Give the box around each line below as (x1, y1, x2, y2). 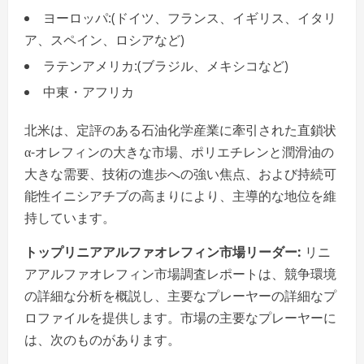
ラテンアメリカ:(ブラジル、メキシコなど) (43, 56, 288, 75)
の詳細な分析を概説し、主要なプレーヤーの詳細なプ (24, 286, 336, 305)
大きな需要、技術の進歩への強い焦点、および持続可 (24, 164, 336, 183)
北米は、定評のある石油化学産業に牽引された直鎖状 (24, 120, 336, 139)
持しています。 (24, 208, 115, 227)
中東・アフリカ (43, 82, 134, 101)
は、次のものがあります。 (24, 330, 180, 349)
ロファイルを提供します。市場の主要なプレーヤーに (24, 308, 336, 327)
